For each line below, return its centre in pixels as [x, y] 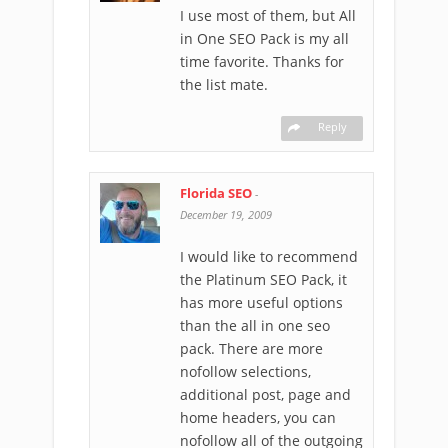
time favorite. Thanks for [262, 61]
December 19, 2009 [226, 214]
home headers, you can [258, 417]
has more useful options [261, 302]
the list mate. [224, 84]
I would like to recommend [269, 256]
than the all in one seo [255, 325]
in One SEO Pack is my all [264, 38]
